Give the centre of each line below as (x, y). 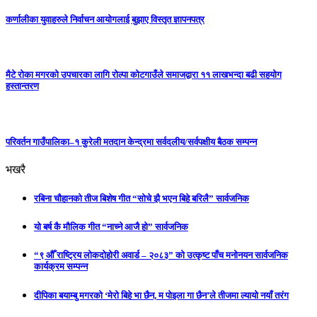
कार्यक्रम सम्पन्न (61, 267)
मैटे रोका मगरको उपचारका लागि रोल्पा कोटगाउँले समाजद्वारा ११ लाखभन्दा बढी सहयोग (144, 75)
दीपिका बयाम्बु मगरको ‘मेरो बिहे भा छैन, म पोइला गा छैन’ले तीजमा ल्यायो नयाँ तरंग (161, 295)
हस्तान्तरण (22, 86)
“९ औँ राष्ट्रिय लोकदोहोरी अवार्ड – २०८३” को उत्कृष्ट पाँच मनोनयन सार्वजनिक (161, 255)
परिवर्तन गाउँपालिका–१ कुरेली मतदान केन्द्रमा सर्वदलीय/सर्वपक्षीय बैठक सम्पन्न (131, 142)
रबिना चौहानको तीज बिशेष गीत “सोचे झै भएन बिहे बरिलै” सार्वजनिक (142, 199)
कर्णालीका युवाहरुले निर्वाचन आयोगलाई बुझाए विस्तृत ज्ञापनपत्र (105, 20)
